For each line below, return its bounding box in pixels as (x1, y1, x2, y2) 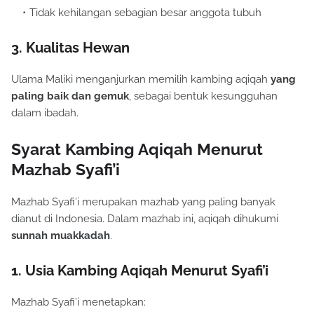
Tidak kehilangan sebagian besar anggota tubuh (29, 6, 261, 20)
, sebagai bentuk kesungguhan (129, 90, 278, 103)
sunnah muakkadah (11, 229, 110, 243)
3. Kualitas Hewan (11, 39, 130, 57)
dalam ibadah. (11, 107, 78, 120)
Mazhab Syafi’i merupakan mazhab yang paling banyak (11, 196, 275, 209)
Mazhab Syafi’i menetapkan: (11, 296, 146, 309)
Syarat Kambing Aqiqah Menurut (11, 139, 263, 159)
